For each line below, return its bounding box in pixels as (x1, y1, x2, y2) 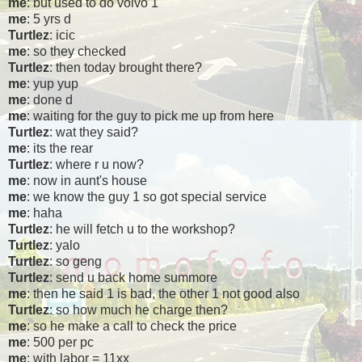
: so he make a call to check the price (27, 319, 237, 334)
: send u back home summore (49, 271, 217, 285)
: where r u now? (49, 158, 144, 172)
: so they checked (27, 44, 126, 59)
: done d (27, 93, 73, 107)
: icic (49, 28, 75, 43)
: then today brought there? (49, 61, 202, 75)
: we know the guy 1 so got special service (27, 190, 267, 204)
